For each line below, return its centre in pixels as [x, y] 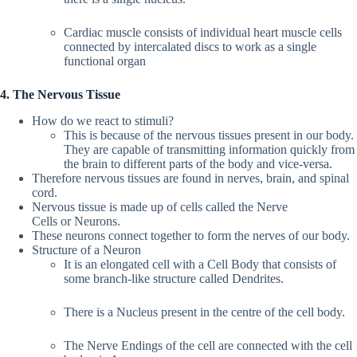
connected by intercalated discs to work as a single [190, 46]
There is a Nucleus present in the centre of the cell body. [204, 312]
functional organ [105, 61]
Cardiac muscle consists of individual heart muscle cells [203, 32]
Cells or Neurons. [76, 221]
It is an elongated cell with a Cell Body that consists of [200, 264]
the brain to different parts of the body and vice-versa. [198, 163]
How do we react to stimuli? [103, 120]
